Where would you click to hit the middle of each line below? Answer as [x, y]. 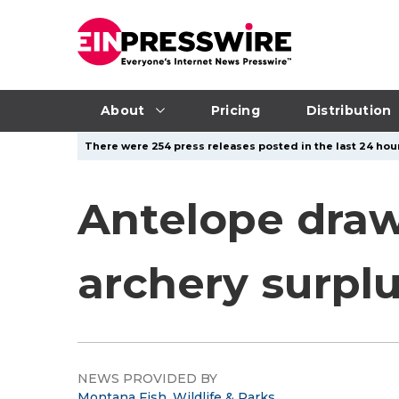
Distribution [349, 110]
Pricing [235, 110]
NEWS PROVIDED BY [147, 379]
